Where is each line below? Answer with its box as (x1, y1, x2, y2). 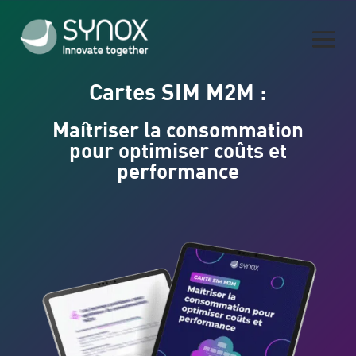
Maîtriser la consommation (52, 116, 304, 142)
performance (116, 157, 239, 184)
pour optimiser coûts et (68, 137, 287, 163)
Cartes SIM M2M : (88, 77, 267, 105)
